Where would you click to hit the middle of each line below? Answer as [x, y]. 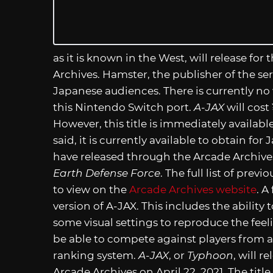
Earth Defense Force [107, 173]
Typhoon [210, 255]
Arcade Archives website [193, 189]
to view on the [91, 189]
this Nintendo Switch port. [123, 107]
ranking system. [96, 255]
